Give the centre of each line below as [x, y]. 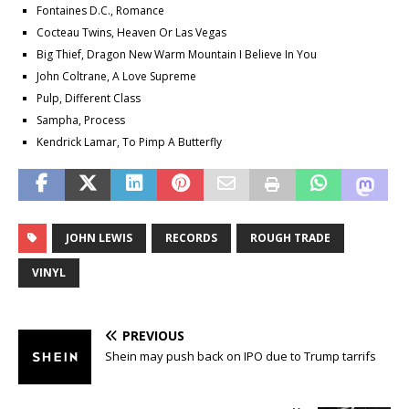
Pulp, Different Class [89, 98]
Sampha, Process [81, 120]
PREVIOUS [153, 335]
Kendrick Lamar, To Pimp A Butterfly [129, 142]
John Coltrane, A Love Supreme [116, 76]
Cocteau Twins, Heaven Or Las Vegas [131, 32]
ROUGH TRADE [290, 237]
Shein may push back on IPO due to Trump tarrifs [241, 356]
